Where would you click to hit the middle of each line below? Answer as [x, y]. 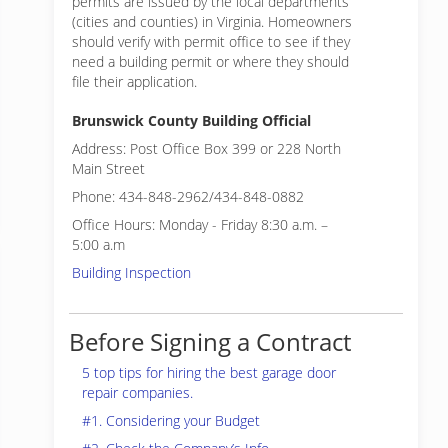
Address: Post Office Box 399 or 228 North [206, 148]
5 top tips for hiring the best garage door [209, 372]
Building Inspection [131, 272]
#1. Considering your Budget [171, 420]
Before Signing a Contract [210, 341]
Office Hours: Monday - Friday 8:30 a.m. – [200, 224]
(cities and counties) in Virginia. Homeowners [212, 21]
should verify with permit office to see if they [211, 41]
